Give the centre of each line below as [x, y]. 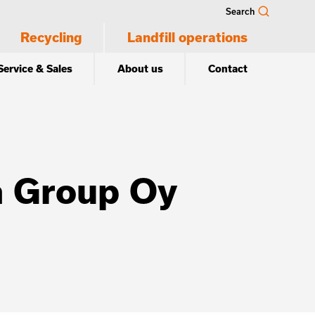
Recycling [51, 37]
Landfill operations [187, 37]
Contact [228, 69]
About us [140, 69]
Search [240, 11]
